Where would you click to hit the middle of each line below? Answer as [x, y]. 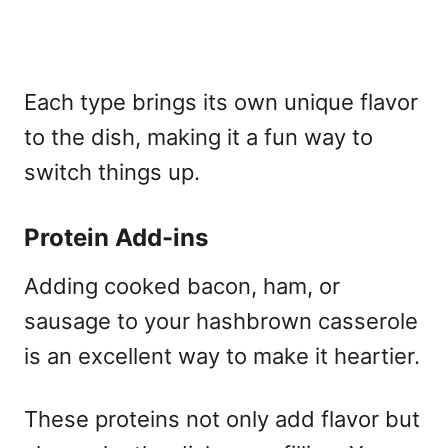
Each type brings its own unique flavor [221, 101]
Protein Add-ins [116, 237]
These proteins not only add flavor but [222, 418]
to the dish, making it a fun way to [198, 136]
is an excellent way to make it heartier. [222, 355]
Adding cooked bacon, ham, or [182, 285]
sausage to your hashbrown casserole [221, 320]
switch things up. [112, 171]
